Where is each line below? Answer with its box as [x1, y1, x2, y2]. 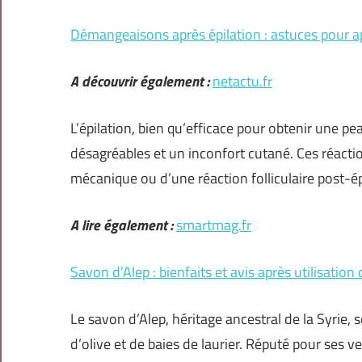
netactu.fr [213, 70, 272, 93]
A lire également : [70, 214, 173, 237]
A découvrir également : [70, 70, 209, 93]
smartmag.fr [176, 214, 251, 237]
